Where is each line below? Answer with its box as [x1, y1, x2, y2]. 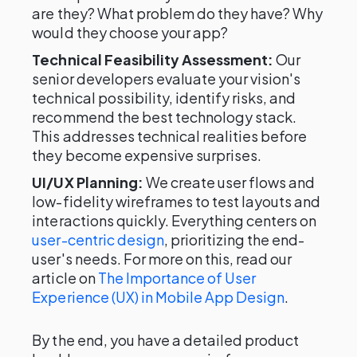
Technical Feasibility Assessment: [32, 50, 274, 69]
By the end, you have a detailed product [32, 331, 300, 349]
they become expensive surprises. [32, 146, 262, 164]
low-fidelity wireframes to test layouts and [32, 192, 321, 210]
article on [32, 269, 98, 287]
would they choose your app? [32, 23, 229, 41]
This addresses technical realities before [32, 127, 308, 145]
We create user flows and [143, 173, 316, 191]
